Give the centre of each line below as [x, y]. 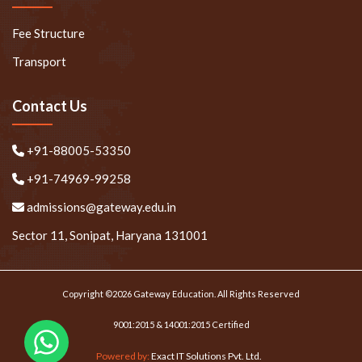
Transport [39, 62]
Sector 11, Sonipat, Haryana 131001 [110, 236]
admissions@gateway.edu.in [101, 207]
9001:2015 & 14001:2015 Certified [181, 325]
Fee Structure [48, 34]
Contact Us [50, 106]
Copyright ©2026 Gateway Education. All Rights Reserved [181, 294]
